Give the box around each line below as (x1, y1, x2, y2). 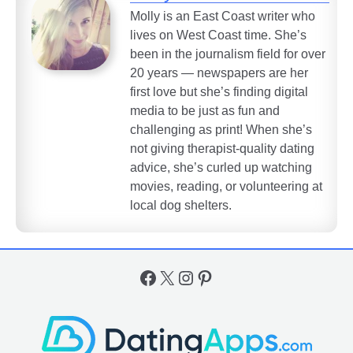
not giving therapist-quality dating (130, 142, 314, 156)
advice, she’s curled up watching (130, 161, 312, 175)
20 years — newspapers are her (130, 66, 308, 80)
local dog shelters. (130, 199, 232, 213)
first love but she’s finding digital (130, 85, 308, 99)
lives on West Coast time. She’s (130, 28, 307, 43)
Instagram (176, 266, 259, 288)
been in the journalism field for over (130, 47, 325, 61)
